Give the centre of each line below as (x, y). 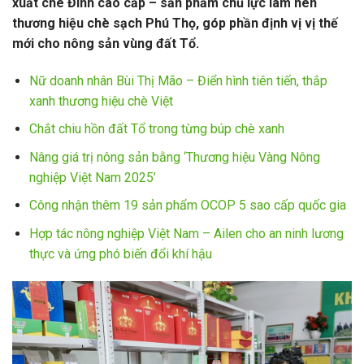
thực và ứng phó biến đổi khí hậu (120, 253)
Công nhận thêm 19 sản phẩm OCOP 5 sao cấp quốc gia (187, 206)
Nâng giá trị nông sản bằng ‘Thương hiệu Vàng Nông (174, 157)
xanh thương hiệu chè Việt (101, 101)
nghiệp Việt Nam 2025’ (92, 177)
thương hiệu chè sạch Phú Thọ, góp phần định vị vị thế (175, 23)
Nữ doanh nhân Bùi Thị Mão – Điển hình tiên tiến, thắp (178, 80)
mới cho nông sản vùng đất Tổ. (106, 43)
